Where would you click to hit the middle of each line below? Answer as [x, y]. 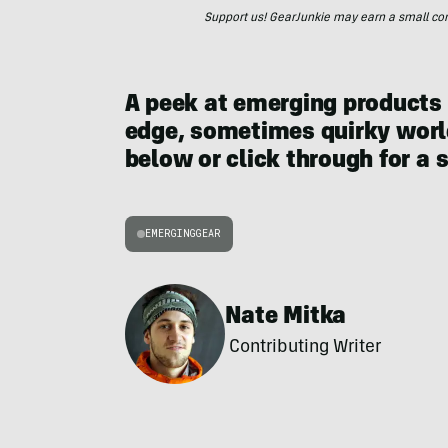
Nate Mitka [285, 318]
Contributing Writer [302, 348]
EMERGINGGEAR [182, 233]
